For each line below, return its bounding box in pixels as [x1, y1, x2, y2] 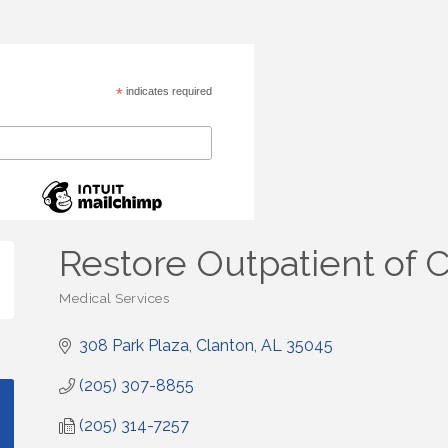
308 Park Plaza [79, 335, 189, 355]
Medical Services [59, 289, 169, 306]
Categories [58, 300, 128, 317]
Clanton [196, 335, 254, 355]
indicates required [122, 85, 212, 97]
